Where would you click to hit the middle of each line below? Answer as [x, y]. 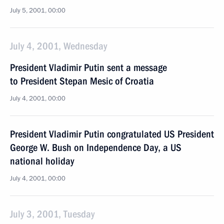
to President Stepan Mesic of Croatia [82, 81]
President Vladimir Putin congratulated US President [112, 134]
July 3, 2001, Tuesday [52, 214]
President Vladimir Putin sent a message [88, 67]
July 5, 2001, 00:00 [38, 10]
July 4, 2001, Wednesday [58, 46]
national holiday [42, 161]
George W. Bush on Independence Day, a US [96, 147]
